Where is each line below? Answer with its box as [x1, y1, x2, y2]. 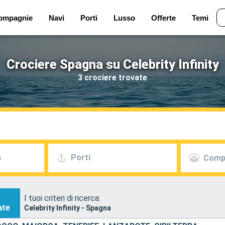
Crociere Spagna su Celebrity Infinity [6, 57, 219, 72]
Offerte [151, 13, 176, 22]
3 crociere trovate [78, 72, 147, 82]
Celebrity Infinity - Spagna [24, 203, 111, 212]
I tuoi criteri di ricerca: [24, 193, 101, 203]
